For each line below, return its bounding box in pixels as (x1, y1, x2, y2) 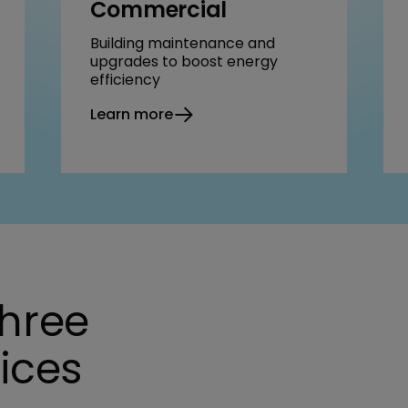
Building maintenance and (89, 32, 275, 54)
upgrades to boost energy (89, 50, 278, 72)
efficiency (89, 68, 160, 90)
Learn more (89, 103, 173, 125)
